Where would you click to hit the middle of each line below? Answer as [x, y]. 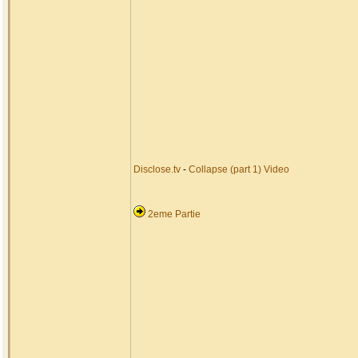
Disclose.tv [157, 169]
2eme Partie [174, 214]
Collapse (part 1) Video [239, 169]
